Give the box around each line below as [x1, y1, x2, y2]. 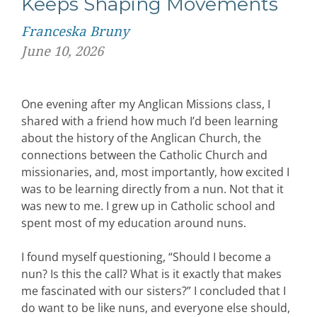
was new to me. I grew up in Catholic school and [21, 198, 275, 214]
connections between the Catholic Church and [21, 147, 267, 163]
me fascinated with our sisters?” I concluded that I [21, 283, 286, 299]
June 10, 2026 [21, 44, 103, 59]
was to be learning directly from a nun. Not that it [21, 181, 284, 197]
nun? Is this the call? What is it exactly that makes [21, 266, 282, 282]
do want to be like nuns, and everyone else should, [21, 300, 290, 316]
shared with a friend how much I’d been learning [21, 113, 278, 129]
